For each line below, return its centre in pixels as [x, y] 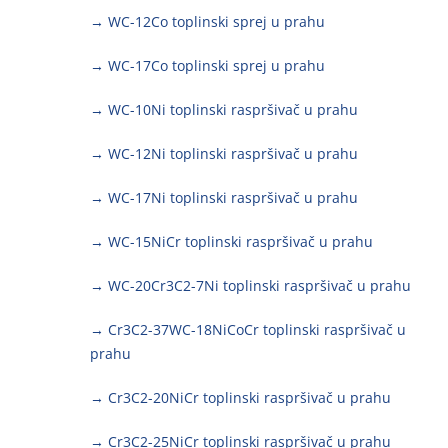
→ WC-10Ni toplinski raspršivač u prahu [224, 110]
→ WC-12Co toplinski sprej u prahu [207, 22]
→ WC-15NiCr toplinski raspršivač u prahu [231, 242]
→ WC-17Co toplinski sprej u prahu [207, 66]
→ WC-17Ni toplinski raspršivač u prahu [224, 198]
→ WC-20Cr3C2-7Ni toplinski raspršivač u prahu [250, 286]
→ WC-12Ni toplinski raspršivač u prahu [224, 154]
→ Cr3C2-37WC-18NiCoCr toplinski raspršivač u [248, 330]
